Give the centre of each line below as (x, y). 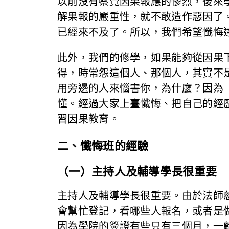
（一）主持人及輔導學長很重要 (137, 171)
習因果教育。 (88, 119)
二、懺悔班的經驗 (103, 146)
